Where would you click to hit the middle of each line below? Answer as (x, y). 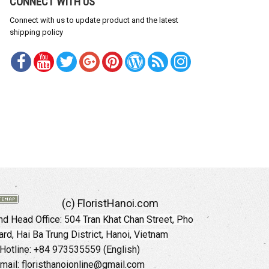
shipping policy (36, 32)
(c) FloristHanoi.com (109, 204)
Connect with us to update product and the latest (94, 20)
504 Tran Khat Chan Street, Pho (129, 220)
